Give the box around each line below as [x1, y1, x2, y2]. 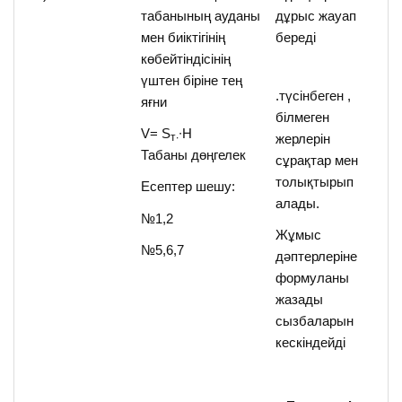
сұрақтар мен [275, 153, 359, 168]
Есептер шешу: [141, 179, 236, 195]
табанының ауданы [141, 7, 261, 23]
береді [275, 29, 317, 45]
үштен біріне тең [141, 72, 243, 88]
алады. [275, 196, 320, 211]
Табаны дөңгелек [141, 147, 247, 162]
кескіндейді [275, 335, 346, 351]
